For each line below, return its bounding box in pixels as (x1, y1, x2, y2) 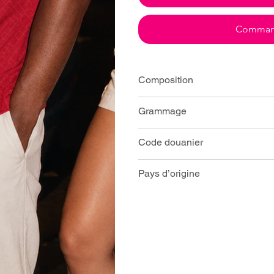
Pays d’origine (138, 168, 200, 180)
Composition (138, 74, 193, 86)
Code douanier (138, 136, 203, 149)
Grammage (138, 105, 187, 117)
